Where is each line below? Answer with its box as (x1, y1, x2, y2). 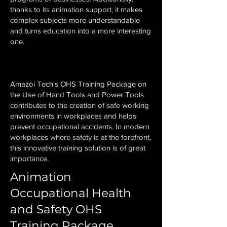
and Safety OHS (10, 202, 102, 216)
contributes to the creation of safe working (10, 101, 149, 109)
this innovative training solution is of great (10, 143, 145, 152)
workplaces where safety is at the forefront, (10, 133, 151, 141)
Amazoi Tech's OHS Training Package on (10, 80, 146, 88)
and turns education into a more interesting (10, 26, 151, 35)
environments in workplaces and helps (10, 111, 136, 120)
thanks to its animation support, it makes (10, 5, 142, 14)
